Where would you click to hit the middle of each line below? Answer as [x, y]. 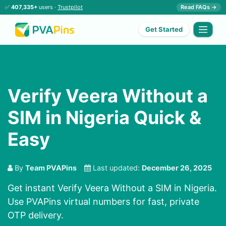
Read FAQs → [199, 7]
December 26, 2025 [177, 168]
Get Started [164, 30]
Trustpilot [70, 7]
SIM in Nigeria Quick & [104, 118]
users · [47, 7]
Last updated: [116, 168]
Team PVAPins [51, 168]
